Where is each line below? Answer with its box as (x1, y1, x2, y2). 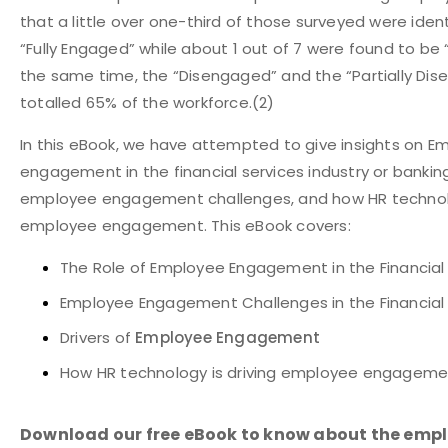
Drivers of (60, 327, 136, 348)
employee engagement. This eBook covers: (20, 215, 351, 236)
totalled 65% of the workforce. (20, 92, 252, 113)
